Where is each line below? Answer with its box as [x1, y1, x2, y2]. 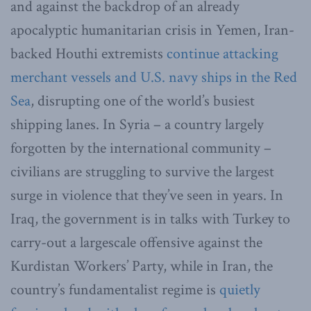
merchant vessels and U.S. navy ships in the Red [10, 67, 297, 87]
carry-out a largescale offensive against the [10, 232, 262, 253]
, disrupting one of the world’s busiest [31, 90, 255, 111]
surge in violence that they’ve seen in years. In [10, 185, 283, 205]
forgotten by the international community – [10, 137, 271, 158]
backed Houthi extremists [10, 43, 167, 64]
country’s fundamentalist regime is [10, 279, 219, 300]
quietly [219, 279, 260, 300]
